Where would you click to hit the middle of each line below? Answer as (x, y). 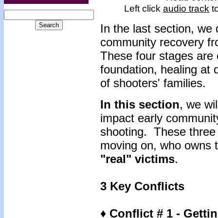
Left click (144, 8)
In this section (140, 104)
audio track (186, 8)
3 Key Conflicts (142, 186)
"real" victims (137, 159)
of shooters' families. (153, 83)
